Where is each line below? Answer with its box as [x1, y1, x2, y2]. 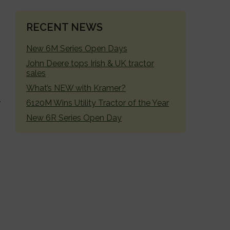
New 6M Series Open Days [26, 43, 127, 53]
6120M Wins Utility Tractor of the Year [26, 98, 169, 108]
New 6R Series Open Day [26, 112, 122, 123]
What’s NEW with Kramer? [26, 83, 126, 93]
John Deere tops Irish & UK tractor [26, 58, 154, 68]
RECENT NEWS [26, 21, 103, 33]
